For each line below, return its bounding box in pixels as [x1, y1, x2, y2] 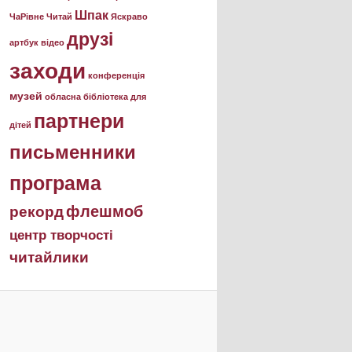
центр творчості [9, 224, 113, 244]
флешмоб [66, 199, 143, 222]
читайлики [9, 246, 89, 268]
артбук [9, 36, 38, 49]
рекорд [9, 200, 64, 222]
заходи [9, 54, 86, 86]
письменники [9, 137, 136, 165]
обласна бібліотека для [45, 90, 146, 103]
